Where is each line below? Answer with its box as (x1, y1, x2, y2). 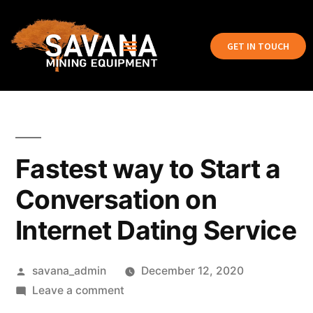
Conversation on (15, 184, 217, 215)
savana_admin (31, 264, 106, 277)
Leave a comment (31, 284, 124, 297)
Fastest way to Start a (15, 153, 281, 184)
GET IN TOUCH (226, 40, 289, 52)
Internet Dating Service (15, 214, 296, 246)
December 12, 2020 (140, 264, 244, 277)
